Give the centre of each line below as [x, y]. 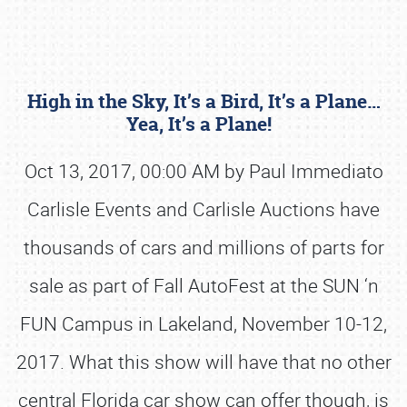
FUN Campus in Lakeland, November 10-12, [203, 323]
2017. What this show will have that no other [203, 362]
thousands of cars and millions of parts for [203, 247]
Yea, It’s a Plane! [203, 124]
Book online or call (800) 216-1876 [203, 207]
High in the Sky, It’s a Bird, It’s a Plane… [203, 101]
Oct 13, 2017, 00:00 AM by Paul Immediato [203, 171]
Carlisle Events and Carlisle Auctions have [203, 209]
